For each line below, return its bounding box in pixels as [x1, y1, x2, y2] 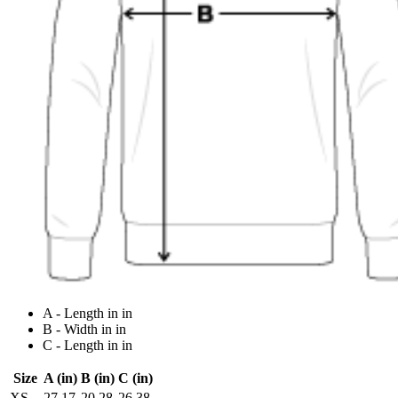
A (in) [44, 370, 77, 386]
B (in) [81, 370, 115, 386]
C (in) [118, 370, 153, 386]
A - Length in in [43, 306, 132, 322]
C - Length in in [43, 338, 132, 354]
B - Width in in [43, 322, 126, 338]
